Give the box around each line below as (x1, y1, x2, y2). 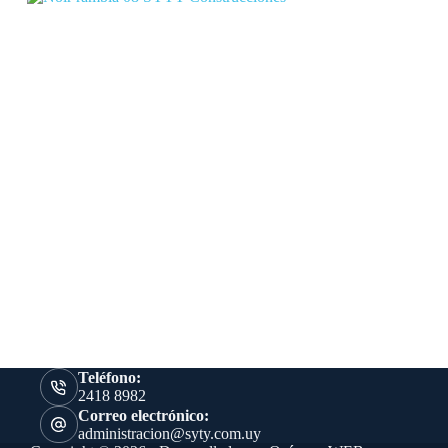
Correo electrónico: (77, 406, 209, 424)
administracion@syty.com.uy (77, 424, 261, 442)
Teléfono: (77, 369, 141, 387)
